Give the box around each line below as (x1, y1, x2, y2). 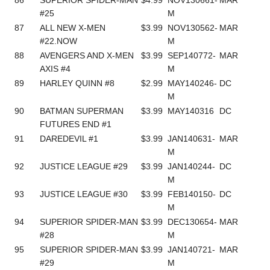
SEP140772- (168, 50, 216, 60)
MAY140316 (168, 105, 215, 116)
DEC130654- (168, 216, 218, 227)
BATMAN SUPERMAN (40, 105, 124, 116)
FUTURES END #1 (40, 119, 112, 129)
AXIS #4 (40, 63, 71, 74)
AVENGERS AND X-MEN (40, 50, 134, 60)
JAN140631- (168, 133, 216, 143)
